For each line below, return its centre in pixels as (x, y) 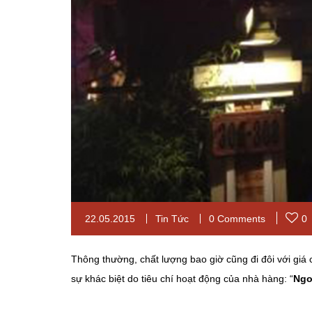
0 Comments (237, 219)
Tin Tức (172, 219)
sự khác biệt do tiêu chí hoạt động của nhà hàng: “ (182, 279)
